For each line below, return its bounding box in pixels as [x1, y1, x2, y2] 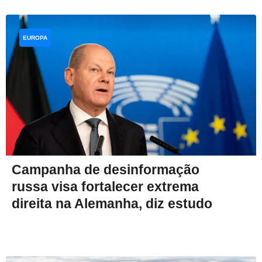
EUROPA [23, 34, 47, 41]
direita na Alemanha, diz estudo [12, 195, 212, 211]
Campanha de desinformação [12, 161, 199, 177]
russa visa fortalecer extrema [12, 178, 199, 194]
